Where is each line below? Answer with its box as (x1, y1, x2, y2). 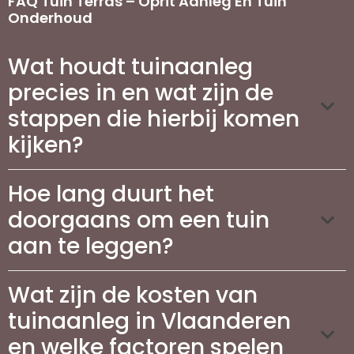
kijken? (8, 129, 84, 160)
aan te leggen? (8, 230, 174, 262)
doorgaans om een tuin (8, 204, 269, 235)
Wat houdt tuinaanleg (8, 51, 253, 82)
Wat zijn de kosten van (8, 279, 258, 311)
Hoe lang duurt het (8, 178, 214, 209)
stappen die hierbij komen (8, 103, 299, 134)
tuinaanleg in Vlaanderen (8, 305, 291, 337)
